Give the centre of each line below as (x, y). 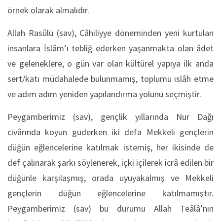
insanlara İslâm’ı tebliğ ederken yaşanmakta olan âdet (110, 48)
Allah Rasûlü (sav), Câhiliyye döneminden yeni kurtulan (110, 33)
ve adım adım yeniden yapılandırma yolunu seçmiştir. (104, 94)
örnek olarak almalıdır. (48, 10)
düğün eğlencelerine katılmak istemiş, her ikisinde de (110, 147)
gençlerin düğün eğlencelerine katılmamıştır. (110, 193)
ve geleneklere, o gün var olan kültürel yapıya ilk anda (110, 63)
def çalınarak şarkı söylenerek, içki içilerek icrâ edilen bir (110, 163)
